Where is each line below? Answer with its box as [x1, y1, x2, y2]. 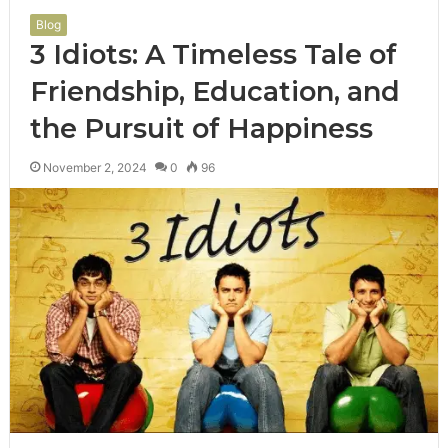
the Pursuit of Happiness [29, 111, 373, 145]
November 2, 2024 [42, 159, 147, 175]
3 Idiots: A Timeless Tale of [29, 37, 397, 71]
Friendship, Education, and [29, 74, 400, 108]
